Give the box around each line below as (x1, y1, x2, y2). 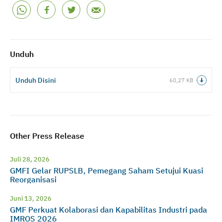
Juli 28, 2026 (10, 154, 50, 164)
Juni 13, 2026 (10, 193, 52, 203)
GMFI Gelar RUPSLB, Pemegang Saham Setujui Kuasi (10, 165, 203, 176)
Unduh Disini (15, 75, 56, 85)
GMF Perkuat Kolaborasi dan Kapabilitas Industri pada (10, 204, 207, 215)
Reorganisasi (10, 173, 56, 185)
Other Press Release (10, 130, 84, 141)
